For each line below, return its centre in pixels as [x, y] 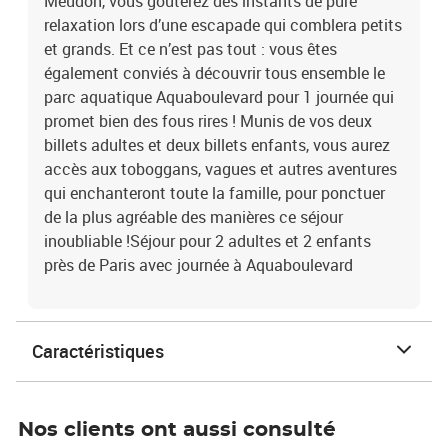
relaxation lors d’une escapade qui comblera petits [223, 25]
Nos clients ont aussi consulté [177, 430]
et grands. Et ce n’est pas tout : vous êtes [190, 49]
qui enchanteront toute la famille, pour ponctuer [214, 193]
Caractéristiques [98, 351]
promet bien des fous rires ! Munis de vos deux [208, 121]
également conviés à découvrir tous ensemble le [214, 73]
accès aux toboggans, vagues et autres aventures [220, 169]
